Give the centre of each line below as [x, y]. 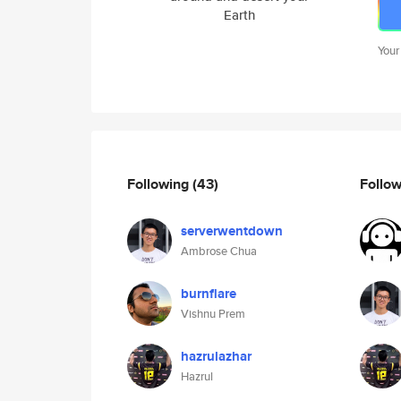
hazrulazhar [216, 356]
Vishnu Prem [213, 314]
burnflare [209, 294]
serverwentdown [232, 231]
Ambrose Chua [219, 251]
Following [160, 183]
